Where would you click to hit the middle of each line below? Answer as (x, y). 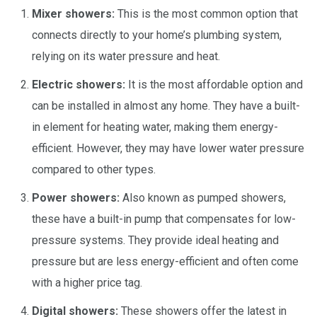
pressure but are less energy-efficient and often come (165, 261)
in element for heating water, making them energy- (155, 127)
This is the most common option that (206, 13)
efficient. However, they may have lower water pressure (168, 148)
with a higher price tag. (87, 282)
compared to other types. (94, 169)
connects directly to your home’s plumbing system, (157, 35)
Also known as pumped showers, (203, 197)
